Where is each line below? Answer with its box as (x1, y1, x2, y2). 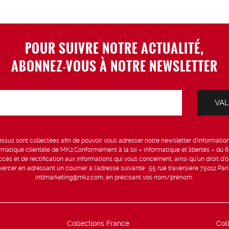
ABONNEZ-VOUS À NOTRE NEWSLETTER (11, 56, 218, 75)
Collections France (66, 219, 129, 227)
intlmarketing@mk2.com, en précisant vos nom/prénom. (35, 174, 194, 181)
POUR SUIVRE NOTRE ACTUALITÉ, (25, 38, 204, 57)
